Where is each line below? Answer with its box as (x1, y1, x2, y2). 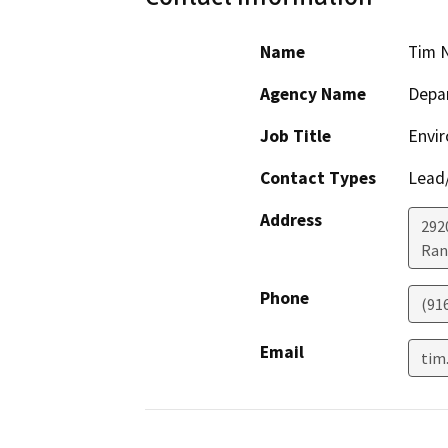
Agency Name (260, 83, 366, 106)
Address (260, 209, 322, 232)
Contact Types (260, 167, 376, 190)
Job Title (260, 125, 331, 148)
